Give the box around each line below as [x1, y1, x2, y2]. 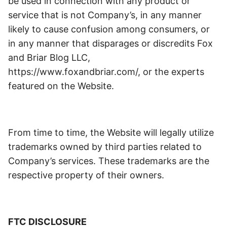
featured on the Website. [8, 81, 114, 91]
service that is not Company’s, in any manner [8, 10, 202, 20]
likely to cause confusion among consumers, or [8, 24, 210, 34]
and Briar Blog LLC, [8, 52, 90, 63]
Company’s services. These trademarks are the [8, 156, 209, 166]
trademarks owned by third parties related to [8, 141, 202, 152]
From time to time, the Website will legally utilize [8, 127, 214, 138]
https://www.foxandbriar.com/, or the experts [8, 66, 204, 77]
